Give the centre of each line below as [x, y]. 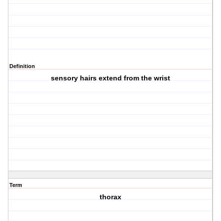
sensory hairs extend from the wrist [111, 78]
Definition [22, 66]
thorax [111, 197]
